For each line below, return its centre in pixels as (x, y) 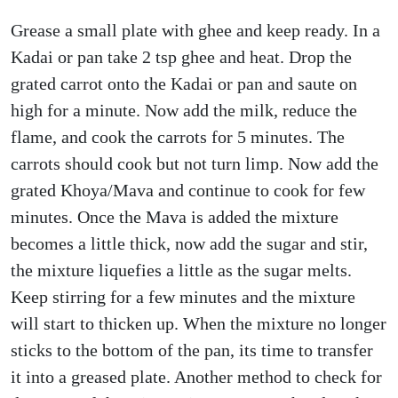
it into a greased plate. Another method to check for (196, 377)
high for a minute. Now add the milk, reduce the (184, 110)
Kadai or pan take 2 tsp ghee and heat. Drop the (181, 57)
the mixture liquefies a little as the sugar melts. (181, 270)
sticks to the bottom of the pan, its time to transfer (192, 350)
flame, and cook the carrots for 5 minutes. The (178, 137)
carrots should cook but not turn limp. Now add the (195, 163)
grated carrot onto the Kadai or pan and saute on (184, 84)
